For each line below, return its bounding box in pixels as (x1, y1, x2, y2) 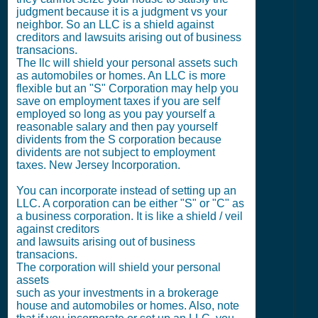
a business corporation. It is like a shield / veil (16, 210, 243, 222)
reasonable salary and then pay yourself (16, 121, 217, 133)
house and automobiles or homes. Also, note (16, 300, 239, 312)
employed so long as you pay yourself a (16, 108, 215, 120)
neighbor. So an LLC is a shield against (16, 18, 214, 31)
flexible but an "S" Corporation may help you (16, 82, 238, 94)
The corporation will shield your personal (16, 261, 221, 273)
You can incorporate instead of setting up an (16, 185, 236, 197)
